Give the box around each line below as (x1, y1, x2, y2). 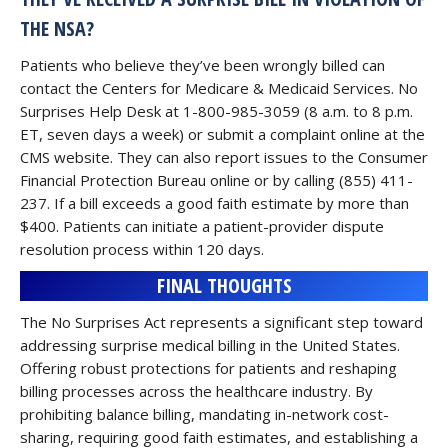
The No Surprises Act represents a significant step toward (20, 312, 423, 332)
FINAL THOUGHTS (156, 272, 292, 299)
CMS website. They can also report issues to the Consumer (20, 147, 428, 167)
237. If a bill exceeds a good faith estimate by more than (20, 193, 409, 213)
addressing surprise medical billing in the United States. (20, 335, 400, 355)
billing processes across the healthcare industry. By (20, 381, 373, 401)
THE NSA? (20, 15, 94, 42)
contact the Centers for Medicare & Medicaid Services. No (20, 78, 418, 98)
